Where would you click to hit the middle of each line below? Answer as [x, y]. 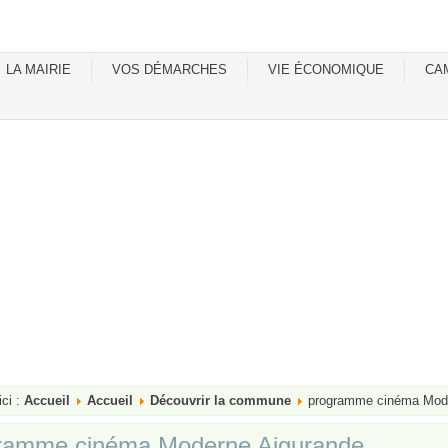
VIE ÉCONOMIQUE [326, 69]
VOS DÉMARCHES [169, 69]
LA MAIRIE [38, 69]
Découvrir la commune [220, 400]
